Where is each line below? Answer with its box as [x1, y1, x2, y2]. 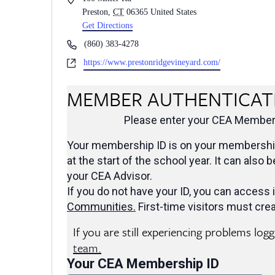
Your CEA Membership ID [67, 255, 219, 271]
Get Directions [82, 20, 133, 30]
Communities [67, 199, 133, 213]
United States [150, 7, 197, 17]
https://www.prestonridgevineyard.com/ [83, 57, 220, 67]
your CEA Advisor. [67, 169, 152, 182]
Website [66, 56, 93, 66]
